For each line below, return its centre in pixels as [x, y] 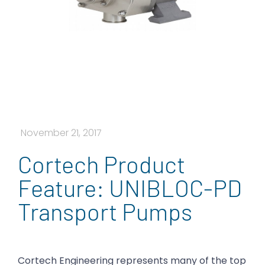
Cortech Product [101, 164]
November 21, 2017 [61, 133]
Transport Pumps [105, 211]
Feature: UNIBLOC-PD [130, 188]
